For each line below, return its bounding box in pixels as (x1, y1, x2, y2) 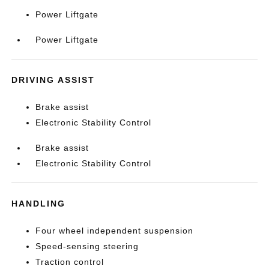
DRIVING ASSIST (11, 75, 95, 85)
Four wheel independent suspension (35, 226, 194, 235)
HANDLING (11, 199, 66, 208)
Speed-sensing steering (35, 241, 139, 251)
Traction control (35, 257, 104, 267)
